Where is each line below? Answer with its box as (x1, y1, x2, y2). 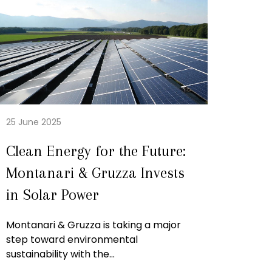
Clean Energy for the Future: (6, 142, 186, 160)
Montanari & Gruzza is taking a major (6, 218, 181, 233)
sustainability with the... (6, 247, 115, 262)
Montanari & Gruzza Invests (6, 164, 185, 182)
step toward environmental (6, 233, 138, 247)
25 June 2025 (6, 116, 61, 129)
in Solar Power (6, 186, 99, 204)
